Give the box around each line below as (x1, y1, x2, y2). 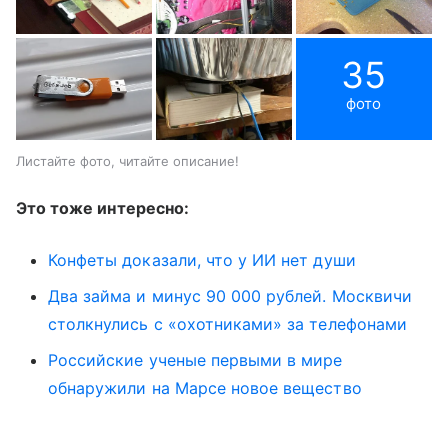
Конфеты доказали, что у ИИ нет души (48, 249, 356, 270)
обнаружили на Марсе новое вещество (48, 377, 362, 398)
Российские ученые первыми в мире (48, 349, 343, 370)
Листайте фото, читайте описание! (16, 152, 239, 169)
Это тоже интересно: (16, 197, 189, 218)
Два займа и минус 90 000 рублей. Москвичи (48, 285, 412, 306)
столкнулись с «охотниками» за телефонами (48, 313, 407, 334)
